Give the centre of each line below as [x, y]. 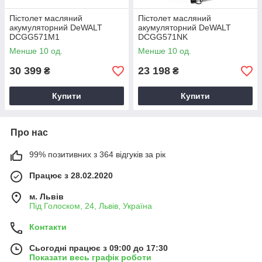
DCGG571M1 [35, 37]
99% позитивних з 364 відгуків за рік [97, 154]
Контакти [48, 227]
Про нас [29, 132]
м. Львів [46, 196]
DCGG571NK [163, 37]
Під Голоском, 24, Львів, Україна [91, 206]
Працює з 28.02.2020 [71, 175]
